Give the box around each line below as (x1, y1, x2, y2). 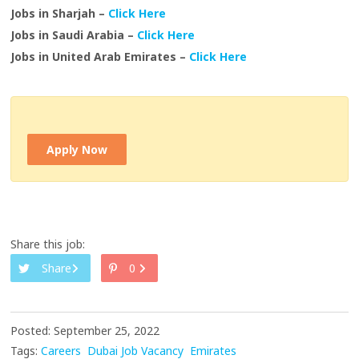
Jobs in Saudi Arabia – (10, 27, 138, 43)
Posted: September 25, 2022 (10, 323, 160, 339)
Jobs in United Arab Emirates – (10, 49, 190, 65)
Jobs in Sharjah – (10, 6, 109, 22)
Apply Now (46, 142, 108, 158)
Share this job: (10, 236, 86, 252)
